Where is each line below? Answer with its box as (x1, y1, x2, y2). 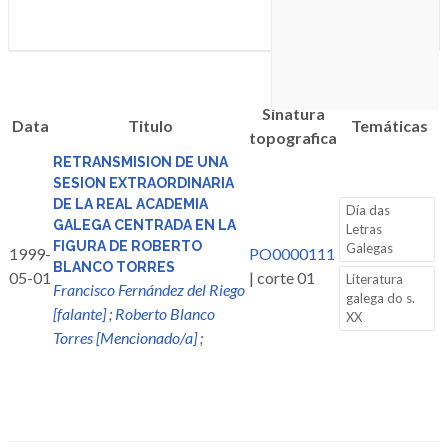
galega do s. (346, 290, 415, 306)
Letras (346, 221, 382, 237)
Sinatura (261, 104, 325, 123)
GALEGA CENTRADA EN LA (53, 217, 236, 233)
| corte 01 (249, 268, 315, 287)
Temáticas (350, 116, 428, 135)
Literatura (346, 271, 403, 287)
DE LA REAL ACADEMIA (53, 196, 208, 212)
